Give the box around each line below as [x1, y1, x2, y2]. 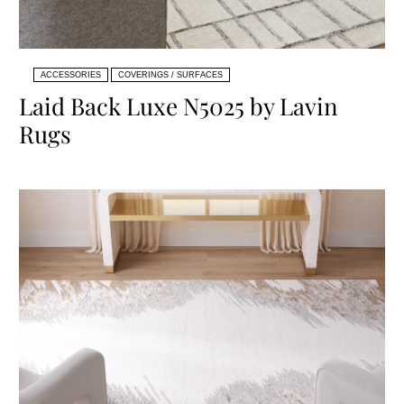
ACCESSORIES [41, 69, 102, 79]
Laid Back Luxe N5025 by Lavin [19, 89, 339, 122]
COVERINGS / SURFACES [118, 69, 224, 79]
